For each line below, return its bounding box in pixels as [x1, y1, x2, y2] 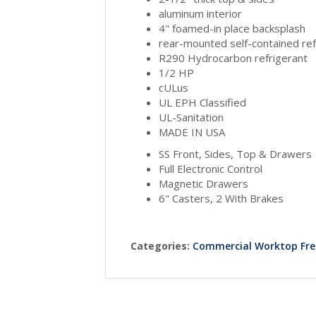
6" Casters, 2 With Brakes [159, 190, 284, 205]
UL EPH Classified [159, 95, 247, 109]
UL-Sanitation [159, 109, 224, 124]
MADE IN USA [159, 124, 226, 139]
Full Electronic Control [159, 161, 263, 176]
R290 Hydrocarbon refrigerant [159, 50, 308, 65]
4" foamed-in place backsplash [159, 20, 306, 35]
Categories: [130, 238, 190, 253]
